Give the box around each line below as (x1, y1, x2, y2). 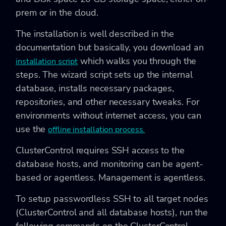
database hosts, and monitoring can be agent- (16, 157, 203, 170)
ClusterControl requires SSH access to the (16, 144, 185, 156)
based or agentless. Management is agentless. (16, 171, 205, 184)
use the (16, 123, 48, 135)
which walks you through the (78, 54, 197, 67)
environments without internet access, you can (16, 109, 201, 122)
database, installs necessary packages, (16, 82, 175, 94)
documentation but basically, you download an (16, 41, 204, 53)
